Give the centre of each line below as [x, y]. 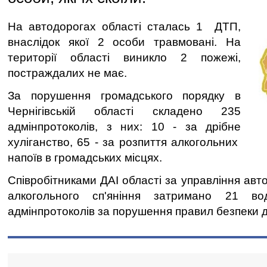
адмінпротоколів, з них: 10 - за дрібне [124, 127]
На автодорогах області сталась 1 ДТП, [124, 27]
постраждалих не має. [67, 73]
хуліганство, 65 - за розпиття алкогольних [124, 142]
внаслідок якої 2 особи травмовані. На [124, 42]
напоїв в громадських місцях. [85, 158]
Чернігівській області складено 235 [124, 111]
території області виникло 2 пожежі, [124, 58]
